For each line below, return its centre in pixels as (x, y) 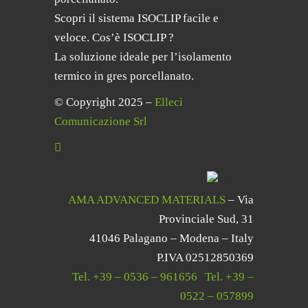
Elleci (169, 102)
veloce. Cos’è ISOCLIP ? (114, 37)
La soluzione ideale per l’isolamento (143, 57)
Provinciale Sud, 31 (206, 219)
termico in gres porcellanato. (124, 76)
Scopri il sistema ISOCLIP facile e (136, 18)
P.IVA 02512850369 (205, 257)
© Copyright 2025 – (103, 102)
